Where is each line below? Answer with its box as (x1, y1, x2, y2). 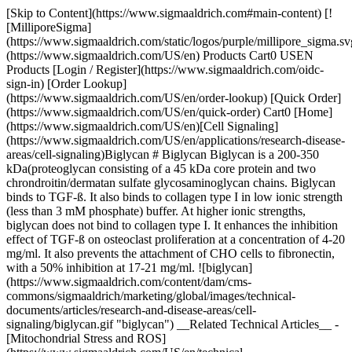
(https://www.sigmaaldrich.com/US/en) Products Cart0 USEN (6, 49, 313, 62)
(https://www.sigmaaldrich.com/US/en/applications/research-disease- (6, 134, 345, 147)
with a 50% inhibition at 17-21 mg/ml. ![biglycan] (6, 261, 252, 274)
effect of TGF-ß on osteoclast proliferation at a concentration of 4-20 (6, 233, 345, 246)
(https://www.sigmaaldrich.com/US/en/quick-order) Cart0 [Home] (6, 105, 332, 119)
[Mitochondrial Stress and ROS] (6, 332, 166, 345)
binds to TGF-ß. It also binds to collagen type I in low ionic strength (6, 190, 343, 203)
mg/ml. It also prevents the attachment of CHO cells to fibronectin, (6, 247, 335, 260)
